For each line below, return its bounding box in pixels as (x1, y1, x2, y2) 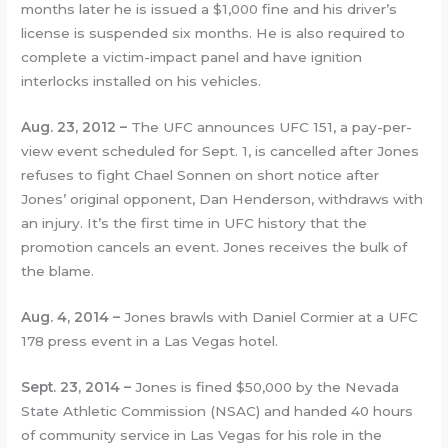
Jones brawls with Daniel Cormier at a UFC (120, 309, 419, 326)
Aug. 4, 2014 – (21, 309, 121, 326)
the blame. (21, 263, 95, 280)
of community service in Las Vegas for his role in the (21, 426, 383, 443)
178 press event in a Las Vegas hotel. (21, 333, 279, 350)
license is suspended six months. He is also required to (21, 25, 406, 42)
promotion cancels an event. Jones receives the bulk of (21, 239, 408, 256)
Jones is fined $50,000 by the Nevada (131, 378, 400, 395)
